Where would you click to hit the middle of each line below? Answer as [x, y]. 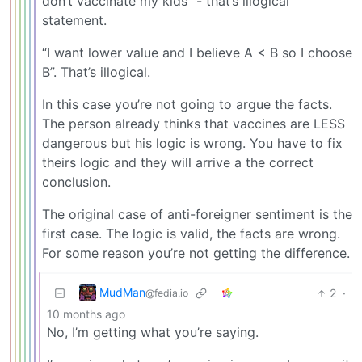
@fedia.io [167, 293]
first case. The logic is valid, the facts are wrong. [191, 233]
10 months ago [86, 314]
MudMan [122, 292]
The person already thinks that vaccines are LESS [194, 123]
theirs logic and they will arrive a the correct [178, 162]
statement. [74, 20]
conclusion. [76, 181]
